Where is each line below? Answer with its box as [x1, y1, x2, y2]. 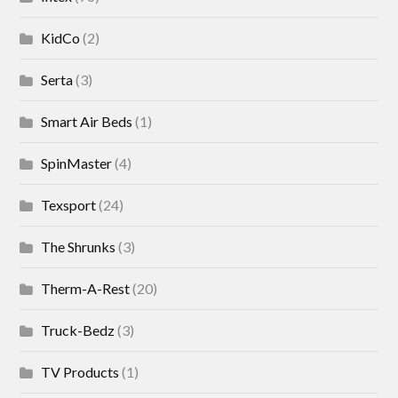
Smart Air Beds [41, 113, 133, 130]
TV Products [41, 363, 120, 380]
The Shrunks [41, 238, 116, 255]
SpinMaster [41, 155, 113, 171]
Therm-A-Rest [41, 280, 131, 297]
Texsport [41, 196, 97, 213]
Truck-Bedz [41, 322, 115, 338]
